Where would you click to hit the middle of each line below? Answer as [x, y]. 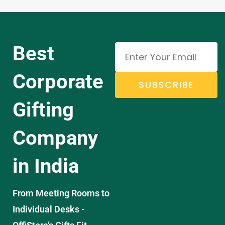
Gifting [43, 110]
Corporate [58, 82]
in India [46, 166]
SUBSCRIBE [166, 85]
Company [55, 138]
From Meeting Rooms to [61, 193]
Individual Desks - [49, 209]
